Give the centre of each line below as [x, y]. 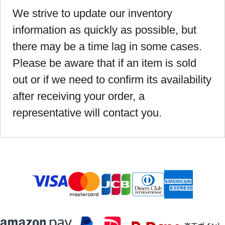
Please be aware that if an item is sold [104, 63]
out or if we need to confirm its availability [112, 80]
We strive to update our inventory [92, 14]
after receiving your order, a [79, 96]
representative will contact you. [87, 113]
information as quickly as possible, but [104, 30]
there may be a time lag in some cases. [107, 47]
